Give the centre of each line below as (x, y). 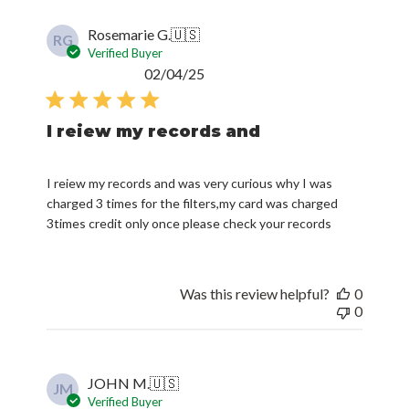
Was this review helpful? (254, 294)
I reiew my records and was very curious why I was (190, 184)
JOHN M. (119, 383)
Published (235, 73)
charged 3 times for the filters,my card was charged (193, 204)
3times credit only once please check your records (189, 224)
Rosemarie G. (130, 35)
